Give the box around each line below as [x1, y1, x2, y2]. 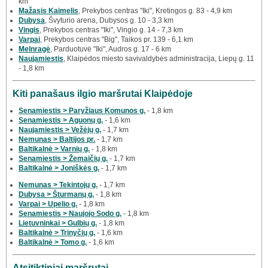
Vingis [19, 25, 39, 34]
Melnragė [19, 44, 50, 53]
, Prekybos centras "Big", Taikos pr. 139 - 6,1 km [40, 35, 193, 44]
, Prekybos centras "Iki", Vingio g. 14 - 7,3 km [39, 25, 183, 34]
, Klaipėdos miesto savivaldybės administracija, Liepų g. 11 [63, 54, 254, 63]
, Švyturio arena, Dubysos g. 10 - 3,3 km [45, 16, 173, 25]
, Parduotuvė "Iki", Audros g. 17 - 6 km [50, 44, 171, 53]
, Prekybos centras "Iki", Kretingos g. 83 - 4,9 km [78, 6, 232, 15]
